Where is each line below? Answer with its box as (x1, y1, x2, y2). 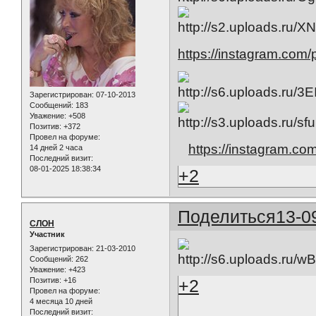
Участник (30, 230, 65, 239)
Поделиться (178, 207, 276, 227)
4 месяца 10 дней (30, 296, 92, 305)
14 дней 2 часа (30, 143, 83, 152)
